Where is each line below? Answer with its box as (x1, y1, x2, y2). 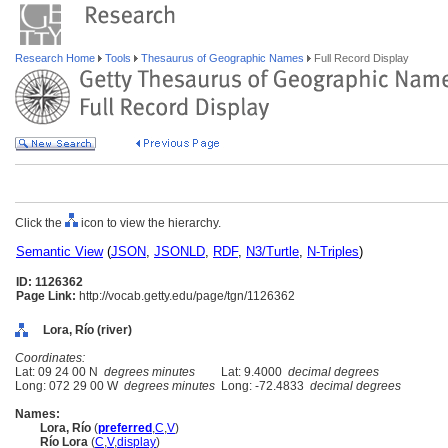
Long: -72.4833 (215, 379, 310, 393)
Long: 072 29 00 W (15, 379, 124, 393)
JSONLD (154, 244, 205, 259)
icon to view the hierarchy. (78, 216, 221, 230)
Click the (15, 216, 65, 230)
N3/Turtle (246, 244, 299, 259)
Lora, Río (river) (43, 323, 132, 337)
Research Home (15, 52, 98, 64)
